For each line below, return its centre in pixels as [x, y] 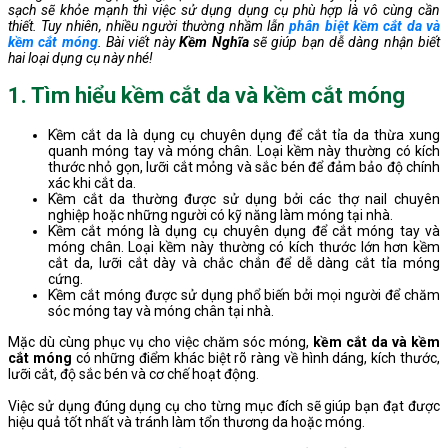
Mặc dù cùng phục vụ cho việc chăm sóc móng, [160, 342]
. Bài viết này [138, 41]
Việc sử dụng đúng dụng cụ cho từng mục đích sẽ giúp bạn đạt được [224, 405]
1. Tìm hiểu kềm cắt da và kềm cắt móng [206, 96]
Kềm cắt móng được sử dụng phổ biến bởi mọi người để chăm [244, 294]
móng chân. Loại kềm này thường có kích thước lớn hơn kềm [244, 246]
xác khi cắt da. [92, 182]
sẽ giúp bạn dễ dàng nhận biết [344, 41]
